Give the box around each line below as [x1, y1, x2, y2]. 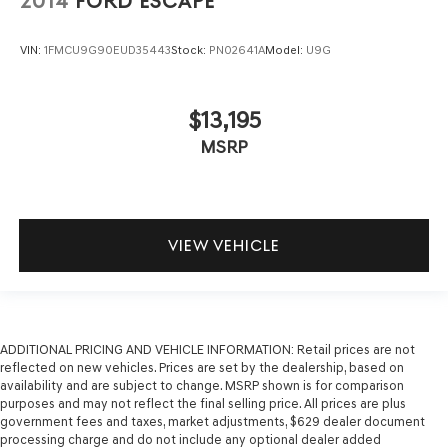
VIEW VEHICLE [168, 236, 280, 256]
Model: [265, 43, 306, 58]
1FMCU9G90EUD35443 [44, 43, 171, 58]
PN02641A [209, 43, 265, 58]
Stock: [171, 43, 209, 58]
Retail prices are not [294, 341, 415, 357]
